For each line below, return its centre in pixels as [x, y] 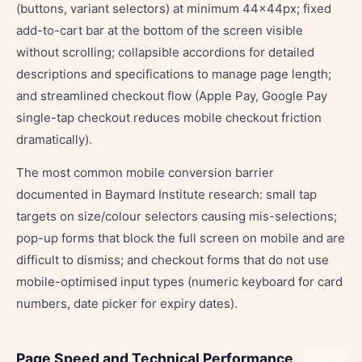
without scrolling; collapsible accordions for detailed [165, 52]
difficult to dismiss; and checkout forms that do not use [173, 260]
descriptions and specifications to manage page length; [174, 74]
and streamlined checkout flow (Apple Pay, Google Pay [172, 96]
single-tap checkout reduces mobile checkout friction [169, 118]
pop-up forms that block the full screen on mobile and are [181, 238]
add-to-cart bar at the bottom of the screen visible [160, 30]
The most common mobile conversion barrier [145, 173]
